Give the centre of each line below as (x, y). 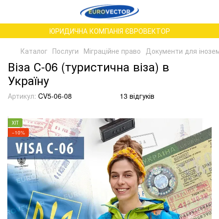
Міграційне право (112, 51)
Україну (28, 80)
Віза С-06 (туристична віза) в (88, 66)
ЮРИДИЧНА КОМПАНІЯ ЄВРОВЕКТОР (109, 31)
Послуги (66, 51)
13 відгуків (137, 96)
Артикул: (22, 96)
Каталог (34, 51)
